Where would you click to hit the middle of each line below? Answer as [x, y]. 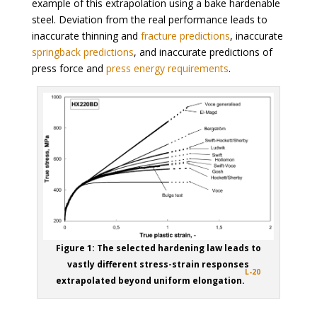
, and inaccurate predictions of [203, 52]
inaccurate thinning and [86, 36]
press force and [69, 69]
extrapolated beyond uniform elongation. [151, 281]
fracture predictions [185, 36]
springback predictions [82, 52]
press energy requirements [167, 69]
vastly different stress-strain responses [158, 265]
